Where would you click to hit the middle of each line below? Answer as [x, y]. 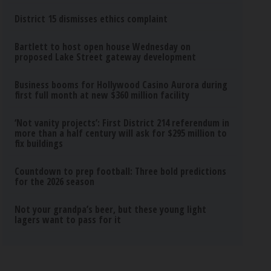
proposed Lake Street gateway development [106, 57]
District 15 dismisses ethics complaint [91, 19]
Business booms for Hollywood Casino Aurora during [121, 85]
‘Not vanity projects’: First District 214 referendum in [122, 123]
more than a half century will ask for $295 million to [121, 133]
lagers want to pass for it [68, 220]
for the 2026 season [55, 181]
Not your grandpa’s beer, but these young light [111, 209]
